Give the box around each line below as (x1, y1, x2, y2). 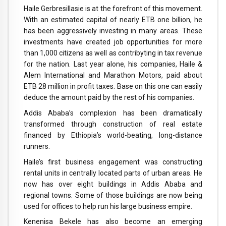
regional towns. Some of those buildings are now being (24, 191, 202, 199)
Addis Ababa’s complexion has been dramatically (24, 108, 202, 117)
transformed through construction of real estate (24, 120, 202, 128)
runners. (24, 142, 50, 150)
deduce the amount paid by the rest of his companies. (24, 93, 194, 102)
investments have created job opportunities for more (24, 38, 202, 46)
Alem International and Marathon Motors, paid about (24, 71, 202, 80)
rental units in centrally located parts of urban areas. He (24, 168, 202, 177)
